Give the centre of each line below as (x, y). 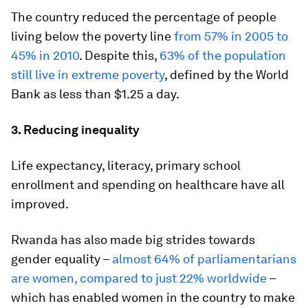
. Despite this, (119, 55)
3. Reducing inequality (75, 129)
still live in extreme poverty (88, 74)
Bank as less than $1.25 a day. (95, 93)
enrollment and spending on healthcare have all (148, 184)
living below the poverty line (92, 36)
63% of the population (223, 55)
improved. (40, 203)
